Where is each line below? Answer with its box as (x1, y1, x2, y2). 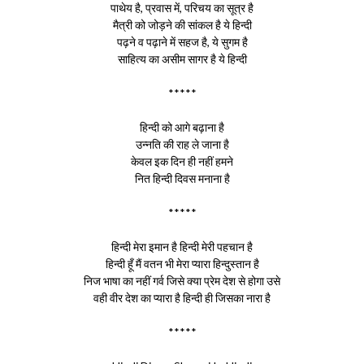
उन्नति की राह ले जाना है (135, 137, 229, 151)
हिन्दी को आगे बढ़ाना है (140, 120, 224, 134)
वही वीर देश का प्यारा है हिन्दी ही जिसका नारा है (93, 291, 271, 305)
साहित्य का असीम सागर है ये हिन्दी (117, 52, 247, 66)
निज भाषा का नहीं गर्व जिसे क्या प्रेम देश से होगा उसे (84, 274, 280, 288)
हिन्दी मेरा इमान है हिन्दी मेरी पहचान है (111, 240, 253, 253)
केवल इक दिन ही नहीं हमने (131, 154, 233, 168)
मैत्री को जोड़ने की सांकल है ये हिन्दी (112, 18, 252, 32)
